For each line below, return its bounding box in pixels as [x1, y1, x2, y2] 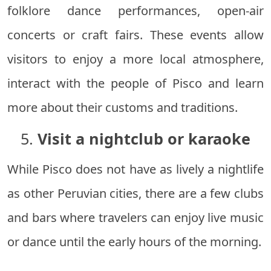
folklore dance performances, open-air [7, 2, 264, 19]
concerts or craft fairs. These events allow [7, 27, 264, 44]
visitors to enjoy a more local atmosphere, [7, 51, 264, 68]
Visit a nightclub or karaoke [38, 128, 250, 149]
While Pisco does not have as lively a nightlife [7, 161, 264, 178]
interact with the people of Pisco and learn [7, 75, 264, 92]
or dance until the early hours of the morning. [7, 233, 261, 250]
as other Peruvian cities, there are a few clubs [7, 185, 264, 202]
